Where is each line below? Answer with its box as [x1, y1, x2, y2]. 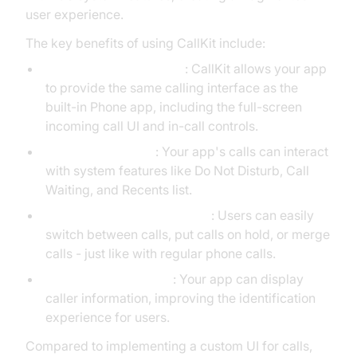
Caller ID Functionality [45, 271, 173, 287]
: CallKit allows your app [184, 61, 327, 76]
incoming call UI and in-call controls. [45, 118, 258, 134]
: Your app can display [172, 271, 304, 287]
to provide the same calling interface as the [45, 80, 298, 96]
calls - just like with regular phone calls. [45, 245, 276, 261]
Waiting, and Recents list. [45, 182, 192, 198]
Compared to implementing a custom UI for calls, [25, 338, 312, 354]
